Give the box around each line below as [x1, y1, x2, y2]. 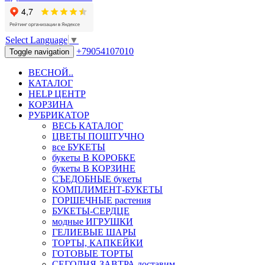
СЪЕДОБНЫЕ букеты [52, 174, 142, 185]
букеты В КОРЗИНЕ [52, 163, 135, 174]
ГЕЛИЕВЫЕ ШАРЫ [52, 227, 136, 238]
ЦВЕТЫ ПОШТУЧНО [52, 131, 144, 142]
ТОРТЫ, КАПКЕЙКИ [52, 238, 143, 248]
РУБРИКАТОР [28, 110, 89, 121]
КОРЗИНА [28, 99, 73, 110]
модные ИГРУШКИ [52, 216, 133, 227]
